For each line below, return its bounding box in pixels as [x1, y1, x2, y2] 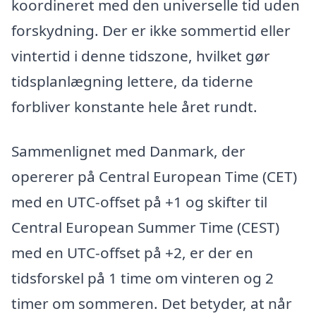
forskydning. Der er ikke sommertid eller [11, 20, 291, 40]
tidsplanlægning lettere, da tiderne [11, 71, 253, 91]
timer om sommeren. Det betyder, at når [11, 293, 292, 314]
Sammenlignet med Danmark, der [11, 141, 245, 162]
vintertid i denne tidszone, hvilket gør [11, 45, 270, 66]
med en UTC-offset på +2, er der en [11, 243, 253, 263]
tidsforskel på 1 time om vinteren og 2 [11, 268, 274, 288]
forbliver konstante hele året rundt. [11, 96, 257, 116]
